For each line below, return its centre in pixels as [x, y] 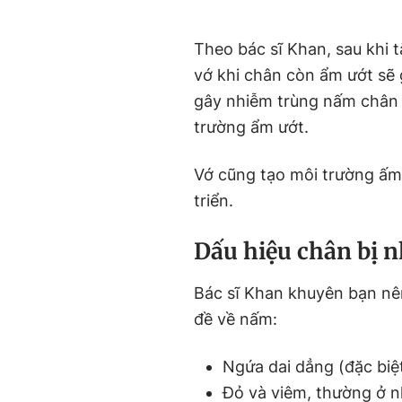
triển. [214, 201]
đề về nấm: [236, 319]
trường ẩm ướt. [251, 127]
